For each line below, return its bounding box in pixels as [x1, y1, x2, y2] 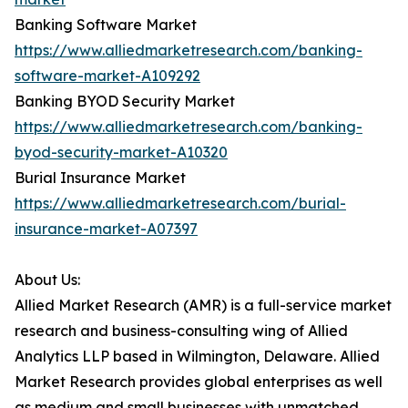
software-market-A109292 [15, 66, 200, 86]
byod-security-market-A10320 [15, 143, 228, 162]
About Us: [15, 270, 80, 290]
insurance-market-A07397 [15, 219, 198, 239]
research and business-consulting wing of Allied [15, 321, 348, 341]
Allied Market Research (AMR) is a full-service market [15, 296, 392, 315]
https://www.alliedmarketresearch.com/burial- [15, 194, 346, 213]
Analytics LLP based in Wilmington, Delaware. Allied [15, 347, 380, 366]
